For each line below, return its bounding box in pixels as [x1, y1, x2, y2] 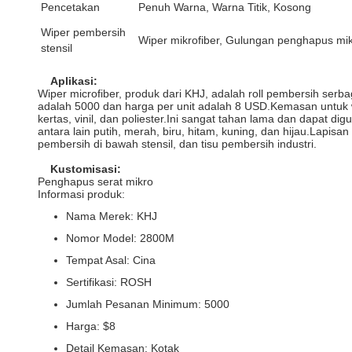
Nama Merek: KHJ [66, 210, 157, 222]
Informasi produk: [38, 188, 125, 200]
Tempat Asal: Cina [66, 254, 156, 266]
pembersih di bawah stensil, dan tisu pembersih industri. [38, 137, 317, 150]
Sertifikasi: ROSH [66, 276, 152, 288]
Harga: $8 [66, 320, 115, 332]
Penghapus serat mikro [38, 175, 153, 188]
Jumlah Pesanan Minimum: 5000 [66, 298, 229, 310]
